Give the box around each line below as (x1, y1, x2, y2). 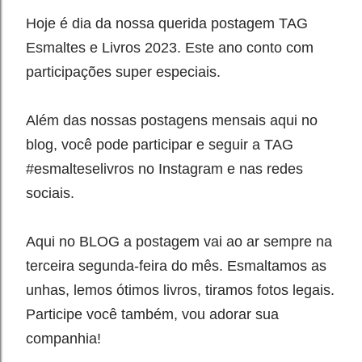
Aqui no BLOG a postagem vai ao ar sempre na (26, 234, 332, 250)
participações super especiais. (26, 64, 225, 80)
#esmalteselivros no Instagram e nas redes (26, 161, 303, 177)
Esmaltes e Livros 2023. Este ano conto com (26, 40, 314, 56)
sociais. (26, 185, 74, 201)
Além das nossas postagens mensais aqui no (26, 112, 318, 128)
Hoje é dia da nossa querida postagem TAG (26, 15, 308, 32)
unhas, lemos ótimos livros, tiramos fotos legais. (26, 282, 335, 298)
